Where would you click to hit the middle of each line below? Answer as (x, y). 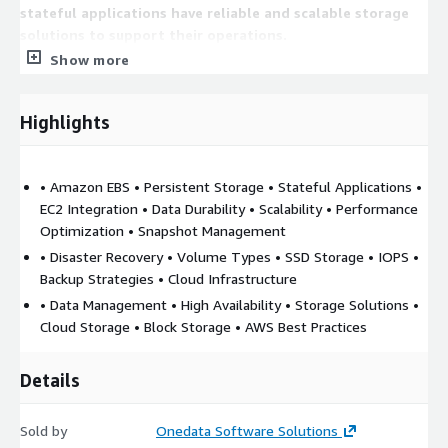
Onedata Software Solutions (246, 430)
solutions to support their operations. (153, 34)
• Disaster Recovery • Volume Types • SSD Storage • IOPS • (229, 256)
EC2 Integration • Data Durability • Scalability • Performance (229, 208)
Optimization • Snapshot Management (163, 230)
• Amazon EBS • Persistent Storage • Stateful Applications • (231, 186)
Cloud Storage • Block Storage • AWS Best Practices (203, 326)
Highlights (65, 121)
